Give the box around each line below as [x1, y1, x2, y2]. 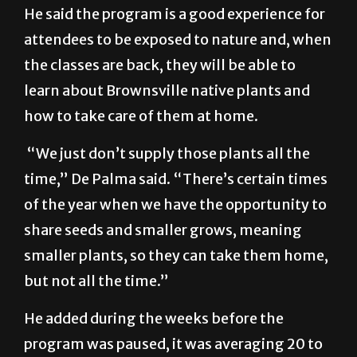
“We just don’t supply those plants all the [24, 182, 310, 202]
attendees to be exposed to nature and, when [24, 69, 331, 88]
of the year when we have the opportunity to [24, 233, 327, 253]
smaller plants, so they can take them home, [24, 284, 328, 304]
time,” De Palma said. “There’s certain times [24, 208, 328, 227]
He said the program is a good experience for [24, 43, 325, 62]
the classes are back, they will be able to [24, 94, 296, 113]
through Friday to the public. [24, 6, 220, 25]
